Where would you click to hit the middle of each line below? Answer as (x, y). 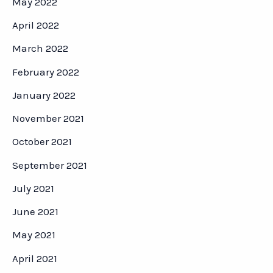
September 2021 (50, 165)
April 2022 (36, 25)
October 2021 (42, 142)
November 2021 (48, 119)
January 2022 (44, 95)
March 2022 (40, 48)
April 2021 (35, 258)
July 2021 (33, 188)
